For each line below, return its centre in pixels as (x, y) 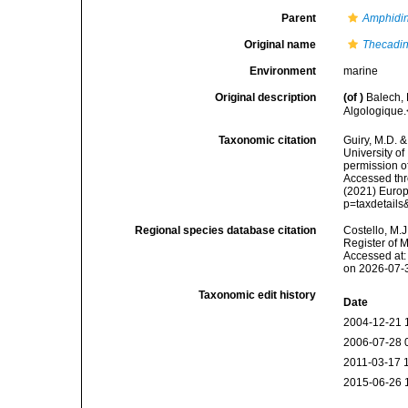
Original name (280, 45)
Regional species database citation (226, 230)
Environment (283, 71)
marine (361, 71)
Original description (266, 97)
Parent (299, 18)
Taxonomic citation (268, 140)
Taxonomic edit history (258, 295)
